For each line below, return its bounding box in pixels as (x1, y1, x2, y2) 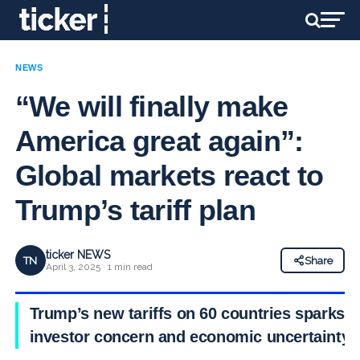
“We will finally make (14, 90, 288, 123)
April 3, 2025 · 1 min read (45, 261, 153, 272)
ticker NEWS (45, 248, 110, 261)
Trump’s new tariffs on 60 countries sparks (29, 305, 345, 322)
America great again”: (14, 125, 304, 157)
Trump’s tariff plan (14, 194, 256, 227)
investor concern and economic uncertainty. (29, 328, 354, 346)
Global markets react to (14, 159, 324, 192)
